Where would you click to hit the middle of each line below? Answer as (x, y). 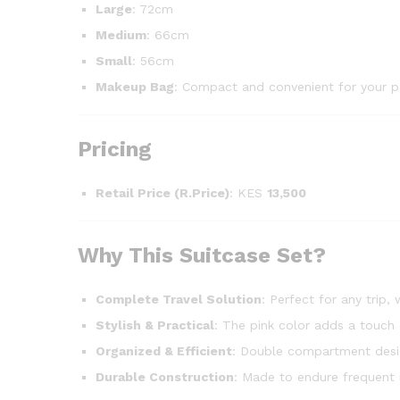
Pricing (115, 149)
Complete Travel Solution (179, 299)
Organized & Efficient (164, 350)
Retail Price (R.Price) (162, 192)
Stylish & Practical (155, 325)
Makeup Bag (135, 86)
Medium (121, 34)
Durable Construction (165, 376)
